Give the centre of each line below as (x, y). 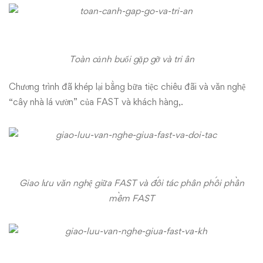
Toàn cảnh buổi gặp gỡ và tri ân (131, 59)
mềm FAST (131, 198)
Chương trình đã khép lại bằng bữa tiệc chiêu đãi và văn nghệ (127, 87)
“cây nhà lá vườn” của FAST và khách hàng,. (96, 102)
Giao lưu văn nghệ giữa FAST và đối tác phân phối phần (131, 183)
